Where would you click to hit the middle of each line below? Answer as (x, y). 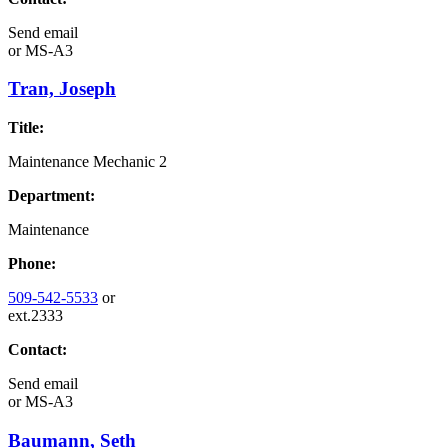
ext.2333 (35, 316)
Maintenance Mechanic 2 (87, 162)
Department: (51, 196)
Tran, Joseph (62, 89)
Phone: (32, 264)
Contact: (37, 350)
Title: (26, 128)
